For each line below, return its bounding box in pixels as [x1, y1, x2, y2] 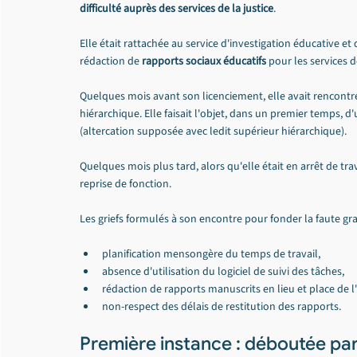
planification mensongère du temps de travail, [102, 246, 320, 262]
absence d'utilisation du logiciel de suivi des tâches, [102, 264, 344, 280]
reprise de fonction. [80, 176, 171, 192]
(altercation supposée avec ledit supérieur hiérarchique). [80, 124, 347, 139]
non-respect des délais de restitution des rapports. [102, 299, 341, 315]
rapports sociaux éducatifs [142, 53, 266, 69]
